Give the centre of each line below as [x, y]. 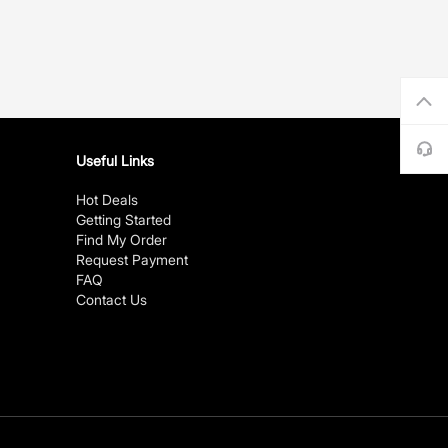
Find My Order [121, 239]
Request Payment [132, 259]
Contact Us [111, 299]
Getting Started [123, 219]
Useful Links [115, 160]
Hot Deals [107, 199]
